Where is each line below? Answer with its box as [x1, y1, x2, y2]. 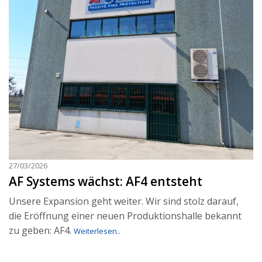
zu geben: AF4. [9, 224, 74, 237]
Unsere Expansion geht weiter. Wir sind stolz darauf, [9, 195, 239, 208]
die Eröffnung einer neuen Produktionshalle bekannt [9, 209, 242, 223]
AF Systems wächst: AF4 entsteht [9, 173, 202, 190]
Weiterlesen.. [74, 226, 120, 237]
